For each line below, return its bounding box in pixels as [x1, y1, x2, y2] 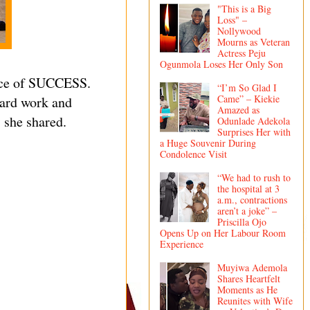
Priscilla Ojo [217, 215, 266, 228]
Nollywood [217, 24, 261, 38]
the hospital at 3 [217, 181, 280, 195]
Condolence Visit [160, 147, 227, 161]
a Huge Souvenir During [160, 136, 256, 150]
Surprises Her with [217, 125, 291, 139]
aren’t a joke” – [217, 203, 277, 217]
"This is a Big [217, 2, 271, 16]
